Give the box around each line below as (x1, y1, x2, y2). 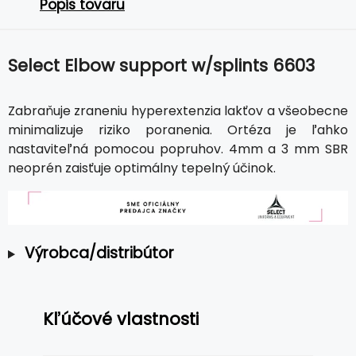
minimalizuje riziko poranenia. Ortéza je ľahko (8, 120, 348, 139)
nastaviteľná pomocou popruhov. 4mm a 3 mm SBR (8, 139, 348, 158)
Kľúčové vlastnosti (43, 308, 199, 331)
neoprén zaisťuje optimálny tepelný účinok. (8, 158, 276, 177)
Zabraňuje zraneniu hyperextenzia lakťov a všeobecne (8, 101, 348, 120)
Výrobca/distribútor (24, 242, 174, 265)
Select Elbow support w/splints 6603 (8, 53, 315, 77)
